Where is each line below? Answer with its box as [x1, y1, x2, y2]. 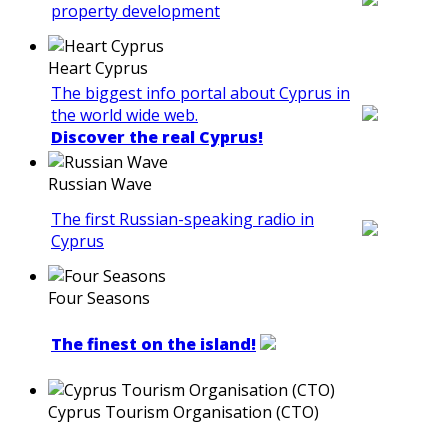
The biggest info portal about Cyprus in [51, 82, 350, 105]
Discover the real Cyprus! [51, 126, 263, 149]
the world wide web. [51, 104, 198, 127]
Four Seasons [48, 287, 150, 310]
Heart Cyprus [48, 57, 148, 80]
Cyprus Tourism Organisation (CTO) [48, 401, 319, 424]
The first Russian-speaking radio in [51, 208, 314, 231]
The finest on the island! [51, 333, 256, 356]
